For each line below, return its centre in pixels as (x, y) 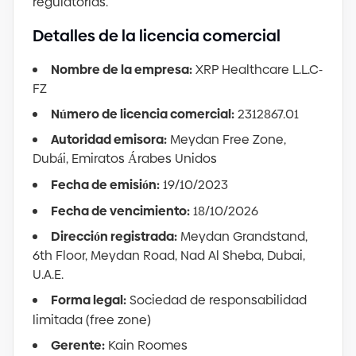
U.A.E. (48, 275)
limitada (59, 320)
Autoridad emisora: (109, 139)
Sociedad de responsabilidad (218, 300)
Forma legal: (89, 300)
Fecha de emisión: (105, 185)
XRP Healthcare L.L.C (257, 70)
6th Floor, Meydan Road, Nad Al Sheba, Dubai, (169, 255)
